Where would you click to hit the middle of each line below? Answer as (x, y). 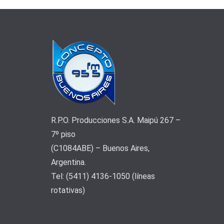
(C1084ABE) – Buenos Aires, (100, 148)
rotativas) (68, 190)
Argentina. (68, 162)
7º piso (63, 134)
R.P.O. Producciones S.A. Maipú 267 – (116, 120)
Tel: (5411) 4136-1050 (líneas (103, 176)
